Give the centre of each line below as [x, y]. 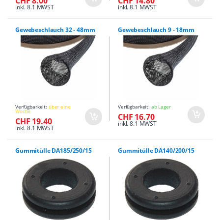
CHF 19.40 [34, 121]
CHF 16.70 [136, 117]
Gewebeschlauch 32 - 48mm [55, 29]
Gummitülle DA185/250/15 [54, 150]
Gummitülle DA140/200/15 [156, 150]
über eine [59, 107]
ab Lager [161, 107]
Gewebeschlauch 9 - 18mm [156, 29]
